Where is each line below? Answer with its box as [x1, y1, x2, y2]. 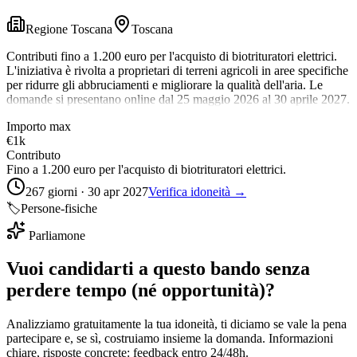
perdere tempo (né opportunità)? [6, 280, 275, 301]
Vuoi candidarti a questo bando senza [6, 258, 310, 280]
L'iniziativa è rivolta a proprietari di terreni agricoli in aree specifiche [6, 63, 348, 77]
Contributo [6, 147, 61, 162]
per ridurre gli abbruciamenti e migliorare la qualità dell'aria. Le [6, 77, 323, 92]
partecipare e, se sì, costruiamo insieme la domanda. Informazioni [6, 331, 333, 346]
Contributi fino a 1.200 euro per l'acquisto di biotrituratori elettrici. [6, 49, 337, 63]
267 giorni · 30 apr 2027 [25, 184, 148, 198]
